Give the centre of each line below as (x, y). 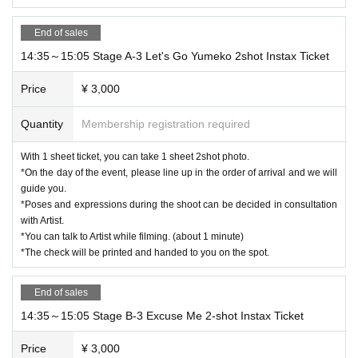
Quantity (42, 123)
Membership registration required (166, 123)
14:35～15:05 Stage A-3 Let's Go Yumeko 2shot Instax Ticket (175, 56)
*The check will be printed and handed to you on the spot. (145, 252)
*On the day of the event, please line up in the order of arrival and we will (179, 172)
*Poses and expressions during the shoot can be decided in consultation (179, 204)
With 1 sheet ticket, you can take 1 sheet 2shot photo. (135, 156)
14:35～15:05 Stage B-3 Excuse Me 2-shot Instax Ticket (162, 315)
